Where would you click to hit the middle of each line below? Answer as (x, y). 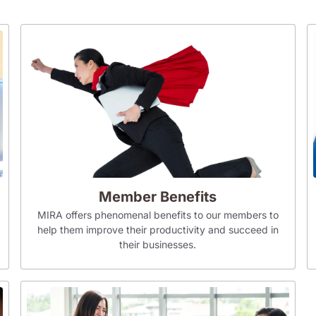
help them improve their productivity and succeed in (158, 229)
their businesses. (158, 244)
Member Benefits (158, 196)
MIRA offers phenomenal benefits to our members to (158, 214)
